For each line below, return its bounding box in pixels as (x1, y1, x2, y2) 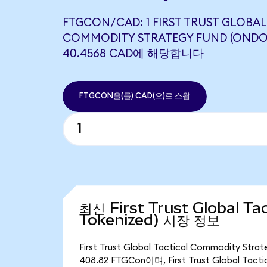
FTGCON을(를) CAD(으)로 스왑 (79, 92, 190, 101)
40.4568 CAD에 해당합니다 (62, 48, 204, 60)
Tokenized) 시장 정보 (79, 211, 220, 229)
